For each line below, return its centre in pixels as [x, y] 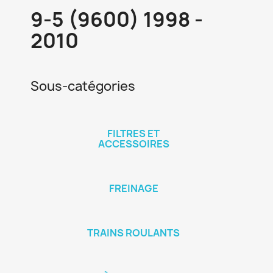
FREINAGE [133, 188]
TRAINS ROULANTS [133, 232]
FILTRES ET [133, 133]
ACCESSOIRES [133, 144]
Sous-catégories [83, 86]
